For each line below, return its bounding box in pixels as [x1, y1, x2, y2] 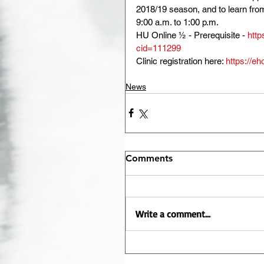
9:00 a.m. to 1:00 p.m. [136, 16, 219, 27]
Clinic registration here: [136, 55, 226, 66]
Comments [126, 152, 173, 164]
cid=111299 [136, 42, 181, 53]
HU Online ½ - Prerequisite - [136, 29, 247, 40]
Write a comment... [136, 207, 210, 220]
